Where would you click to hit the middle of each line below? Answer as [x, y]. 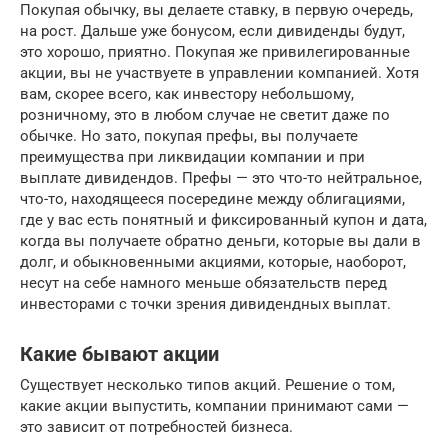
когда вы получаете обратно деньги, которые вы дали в [220, 241]
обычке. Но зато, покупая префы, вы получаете [189, 136]
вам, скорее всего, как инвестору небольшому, [187, 94]
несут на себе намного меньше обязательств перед [203, 283]
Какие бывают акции [119, 355]
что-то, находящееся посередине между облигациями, [212, 199]
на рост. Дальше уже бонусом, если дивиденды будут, [212, 31]
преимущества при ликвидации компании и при [192, 157]
